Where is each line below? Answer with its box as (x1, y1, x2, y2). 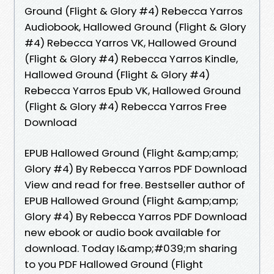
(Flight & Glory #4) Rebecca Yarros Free (24, 98, 227, 114)
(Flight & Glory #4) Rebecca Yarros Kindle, (24, 51, 238, 66)
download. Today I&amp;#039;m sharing (24, 240, 237, 256)
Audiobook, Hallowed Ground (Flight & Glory (24, 19, 246, 34)
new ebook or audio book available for (24, 224, 221, 240)
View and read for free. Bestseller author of (24, 177, 245, 192)
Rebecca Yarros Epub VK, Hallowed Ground (24, 83, 241, 98)
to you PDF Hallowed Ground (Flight (24, 256, 203, 272)
